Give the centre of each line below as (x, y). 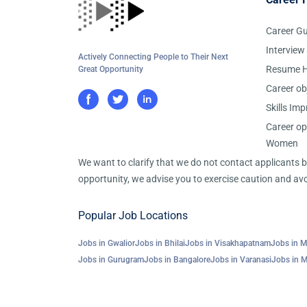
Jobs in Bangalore (177, 260)
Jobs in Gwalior (107, 243)
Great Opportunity (111, 69)
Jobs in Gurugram (111, 260)
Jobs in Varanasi (241, 260)
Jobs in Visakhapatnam (228, 243)
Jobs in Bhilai (160, 243)
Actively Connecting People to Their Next (153, 57)
